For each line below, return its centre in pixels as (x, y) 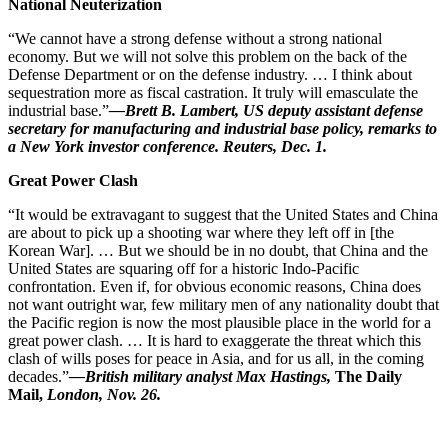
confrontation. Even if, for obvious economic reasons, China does (214, 286)
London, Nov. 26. (104, 394)
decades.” (38, 376)
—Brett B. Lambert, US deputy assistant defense (266, 110)
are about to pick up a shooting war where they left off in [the (201, 232)
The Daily (366, 376)
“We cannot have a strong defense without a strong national (195, 38)
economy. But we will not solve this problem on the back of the (207, 56)
